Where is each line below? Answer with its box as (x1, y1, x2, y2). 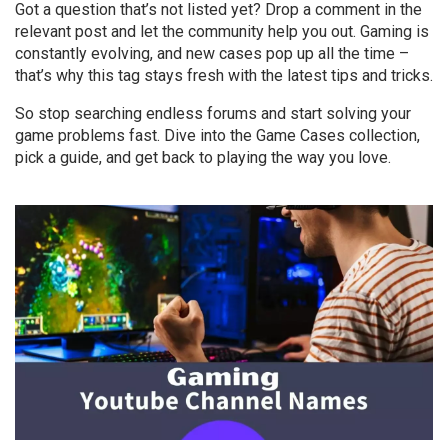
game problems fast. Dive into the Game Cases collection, (15, 126, 420, 145)
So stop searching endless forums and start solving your (15, 104, 411, 123)
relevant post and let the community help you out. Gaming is (15, 22, 429, 41)
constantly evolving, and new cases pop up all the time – (15, 44, 409, 63)
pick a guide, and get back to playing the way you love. (15, 148, 391, 167)
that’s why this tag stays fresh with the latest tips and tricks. (15, 66, 433, 85)
